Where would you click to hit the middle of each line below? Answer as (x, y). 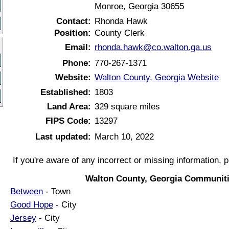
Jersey (23, 218)
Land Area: (69, 106)
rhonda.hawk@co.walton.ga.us (153, 47)
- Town (57, 191)
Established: (66, 92)
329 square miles (127, 106)
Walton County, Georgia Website (157, 77)
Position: (73, 33)
